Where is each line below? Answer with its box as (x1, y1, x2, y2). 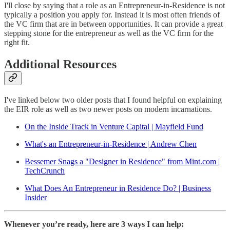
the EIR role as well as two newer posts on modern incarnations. (4, 105, 212, 114)
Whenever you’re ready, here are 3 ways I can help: (4, 220, 184, 229)
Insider (25, 193, 47, 202)
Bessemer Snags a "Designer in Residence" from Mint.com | (25, 157, 220, 166)
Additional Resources (4, 57, 117, 71)
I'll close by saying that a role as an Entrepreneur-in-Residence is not (4, 1, 225, 10)
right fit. (4, 38, 30, 47)
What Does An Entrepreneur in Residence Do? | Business (25, 184, 211, 193)
